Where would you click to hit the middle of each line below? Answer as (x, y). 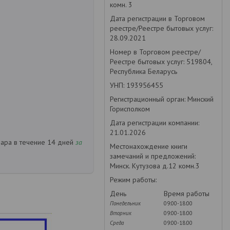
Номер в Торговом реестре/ (155, 52)
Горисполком (130, 109)
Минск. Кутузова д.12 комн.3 (155, 166)
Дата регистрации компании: (155, 123)
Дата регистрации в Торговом (157, 18)
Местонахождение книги (149, 146)
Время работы (187, 194)
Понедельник (125, 203)
